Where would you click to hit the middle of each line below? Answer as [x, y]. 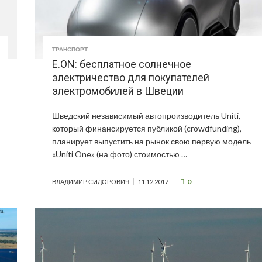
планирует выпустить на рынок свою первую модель [152, 142]
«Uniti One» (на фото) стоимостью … [120, 154]
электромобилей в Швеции [118, 91]
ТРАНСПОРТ [70, 49]
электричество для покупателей [131, 78]
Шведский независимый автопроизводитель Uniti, [146, 116]
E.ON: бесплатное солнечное [122, 64]
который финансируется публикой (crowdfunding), [147, 129]
